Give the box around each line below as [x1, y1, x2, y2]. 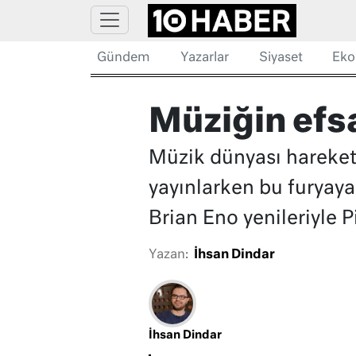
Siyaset [258, 52, 303, 64]
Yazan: [148, 249, 188, 262]
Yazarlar [180, 52, 229, 64]
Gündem [97, 52, 150, 64]
